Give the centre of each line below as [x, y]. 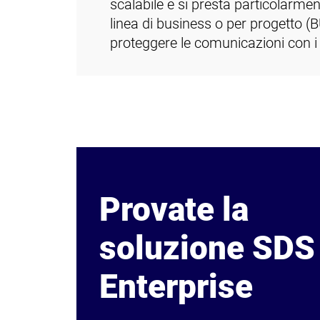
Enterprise [176, 287]
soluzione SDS [207, 249]
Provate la [174, 210]
